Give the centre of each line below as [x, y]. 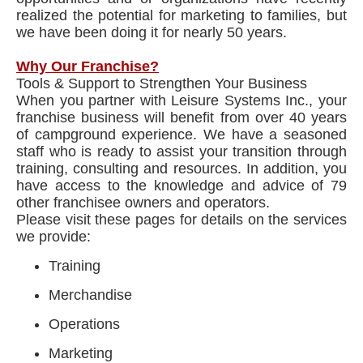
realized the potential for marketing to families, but [181, 15]
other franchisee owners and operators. [143, 203]
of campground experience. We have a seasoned [181, 135]
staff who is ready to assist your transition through [181, 152]
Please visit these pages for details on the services [181, 220]
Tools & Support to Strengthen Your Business [162, 83]
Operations [84, 324]
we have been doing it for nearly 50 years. [152, 32]
